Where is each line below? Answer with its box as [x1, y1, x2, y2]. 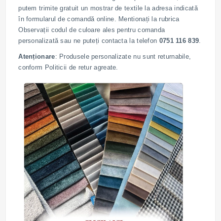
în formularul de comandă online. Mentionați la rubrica [18, 15, 180, 23]
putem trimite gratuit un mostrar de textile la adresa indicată [18, 4, 198, 12]
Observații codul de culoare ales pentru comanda [18, 26, 165, 34]
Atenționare [18, 53, 55, 61]
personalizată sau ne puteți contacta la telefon [18, 37, 159, 45]
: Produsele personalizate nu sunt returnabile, [55, 53, 191, 61]
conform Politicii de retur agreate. [18, 64, 118, 72]
